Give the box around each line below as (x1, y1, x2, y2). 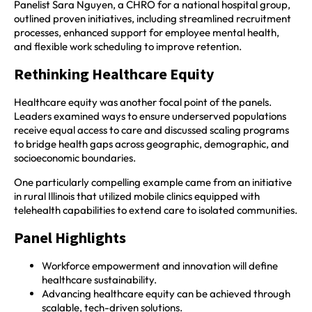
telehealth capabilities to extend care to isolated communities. (14, 203, 297, 217)
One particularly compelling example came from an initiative (14, 175, 292, 189)
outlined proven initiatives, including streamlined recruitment (14, 11, 291, 25)
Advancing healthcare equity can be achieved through (42, 287, 290, 301)
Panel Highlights (14, 228, 126, 248)
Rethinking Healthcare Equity (14, 64, 214, 84)
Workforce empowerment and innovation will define (42, 259, 278, 273)
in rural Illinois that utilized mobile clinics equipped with (14, 189, 260, 203)
